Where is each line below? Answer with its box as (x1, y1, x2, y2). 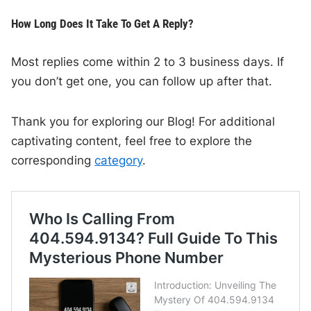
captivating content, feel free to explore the (11, 134, 253, 149)
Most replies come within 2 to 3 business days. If (11, 55, 285, 69)
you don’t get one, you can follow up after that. (11, 74, 273, 89)
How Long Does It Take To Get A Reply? (11, 17, 194, 31)
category (94, 153, 143, 168)
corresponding (11, 153, 95, 168)
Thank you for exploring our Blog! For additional (11, 115, 276, 129)
